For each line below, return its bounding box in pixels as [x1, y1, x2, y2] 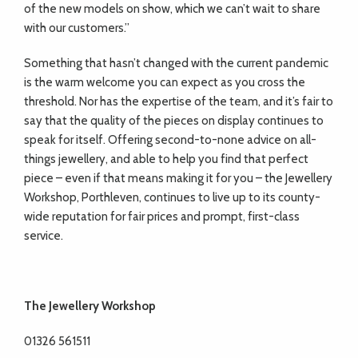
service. [24, 229, 63, 243]
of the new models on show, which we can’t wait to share [24, 2, 320, 16]
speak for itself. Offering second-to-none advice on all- [24, 133, 316, 147]
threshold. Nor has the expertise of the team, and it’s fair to [24, 94, 333, 109]
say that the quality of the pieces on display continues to [24, 113, 324, 128]
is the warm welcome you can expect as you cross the [24, 75, 305, 89]
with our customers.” [24, 21, 129, 35]
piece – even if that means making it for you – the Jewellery [24, 171, 332, 185]
